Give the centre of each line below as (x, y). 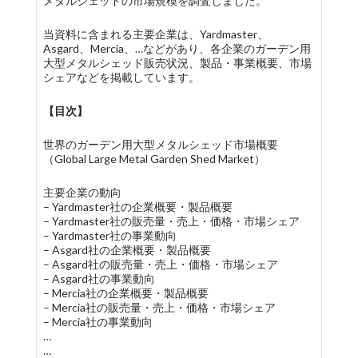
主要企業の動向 (82, 192)
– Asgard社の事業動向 (99, 278)
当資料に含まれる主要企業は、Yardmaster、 (155, 34)
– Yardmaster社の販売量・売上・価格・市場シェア (171, 221)
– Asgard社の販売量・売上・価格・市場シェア (160, 264)
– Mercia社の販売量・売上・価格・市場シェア (159, 307)
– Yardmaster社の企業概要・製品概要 (137, 207)
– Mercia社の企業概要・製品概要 (125, 293)
